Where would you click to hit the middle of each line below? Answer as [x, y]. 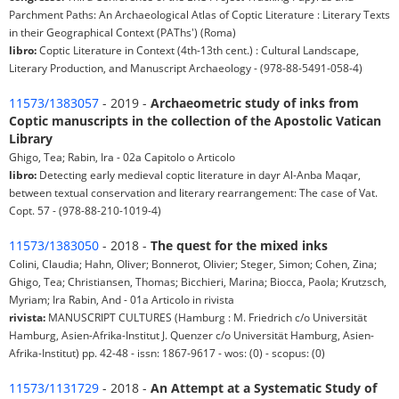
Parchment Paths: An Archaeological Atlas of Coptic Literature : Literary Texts [199, 14]
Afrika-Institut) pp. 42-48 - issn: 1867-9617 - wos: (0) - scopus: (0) [167, 353]
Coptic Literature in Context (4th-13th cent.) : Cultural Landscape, [198, 50]
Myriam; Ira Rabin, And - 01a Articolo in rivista [122, 299]
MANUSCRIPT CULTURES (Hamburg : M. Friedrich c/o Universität [206, 317]
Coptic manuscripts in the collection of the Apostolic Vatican [195, 121]
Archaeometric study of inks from [255, 103]
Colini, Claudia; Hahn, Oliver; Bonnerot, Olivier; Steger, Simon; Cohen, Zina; [193, 264]
